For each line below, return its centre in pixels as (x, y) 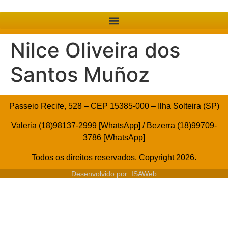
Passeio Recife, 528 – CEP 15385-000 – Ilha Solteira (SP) (114, 106)
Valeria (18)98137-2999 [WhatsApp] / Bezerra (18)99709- (114, 126)
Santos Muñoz (80, 75)
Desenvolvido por (101, 173)
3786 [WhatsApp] (114, 138)
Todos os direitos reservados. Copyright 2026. (114, 157)
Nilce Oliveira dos (95, 50)
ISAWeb (144, 173)
